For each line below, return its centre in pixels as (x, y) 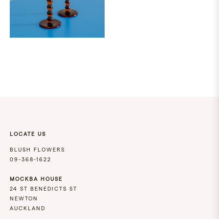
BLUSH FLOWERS (37, 150)
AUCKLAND (28, 208)
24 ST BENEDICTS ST (44, 189)
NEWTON (24, 198)
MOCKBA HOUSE (36, 179)
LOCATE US (28, 134)
